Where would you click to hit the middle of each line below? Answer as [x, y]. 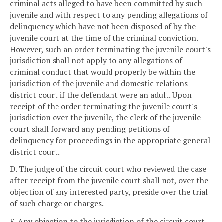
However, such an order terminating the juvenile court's [110, 49]
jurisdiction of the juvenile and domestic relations [99, 83]
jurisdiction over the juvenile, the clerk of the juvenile [105, 117]
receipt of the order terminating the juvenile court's [104, 106]
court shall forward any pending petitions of [90, 129]
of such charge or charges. [57, 203]
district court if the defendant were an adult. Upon [101, 94]
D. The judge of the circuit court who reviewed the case [108, 169]
